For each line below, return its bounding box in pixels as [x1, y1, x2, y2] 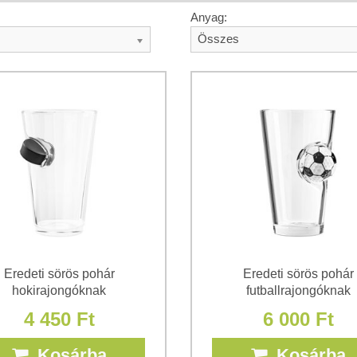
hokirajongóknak [12, 284, 106, 298]
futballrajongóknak [245, 284, 351, 298]
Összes [198, 32, 239, 46]
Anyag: [190, 11, 227, 25]
